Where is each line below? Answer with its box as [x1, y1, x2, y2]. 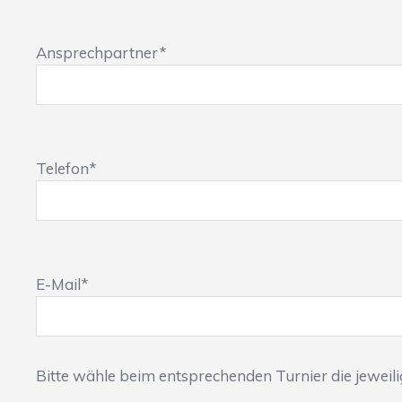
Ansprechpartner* [36, 43, 167, 63]
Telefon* [36, 159, 97, 179]
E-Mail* [36, 275, 89, 294]
